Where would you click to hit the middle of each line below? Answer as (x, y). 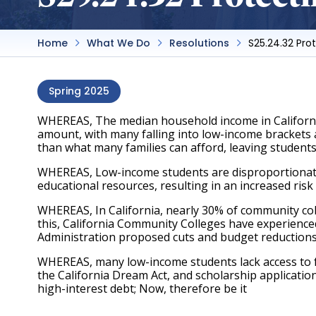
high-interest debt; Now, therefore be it (144, 288)
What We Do (119, 43)
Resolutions (199, 43)
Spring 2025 (79, 91)
